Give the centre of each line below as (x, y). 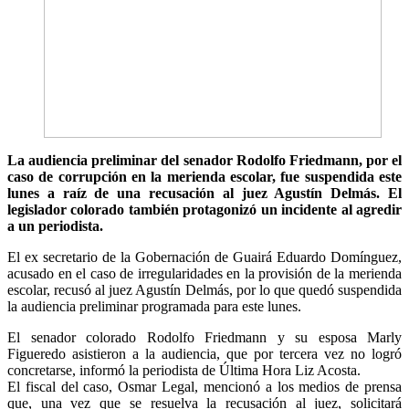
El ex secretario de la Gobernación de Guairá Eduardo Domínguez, (204, 257)
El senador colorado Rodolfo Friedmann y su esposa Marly (204, 337)
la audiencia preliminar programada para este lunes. (154, 306)
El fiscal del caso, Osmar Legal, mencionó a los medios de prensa (204, 386)
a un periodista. (55, 225)
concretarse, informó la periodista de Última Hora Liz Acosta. (184, 370)
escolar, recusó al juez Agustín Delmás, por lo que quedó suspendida (204, 289)
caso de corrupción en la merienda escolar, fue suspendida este (204, 176)
